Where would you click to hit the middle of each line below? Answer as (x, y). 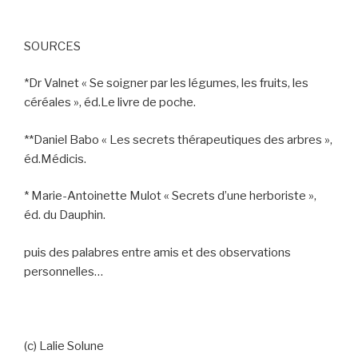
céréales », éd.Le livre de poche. (110, 103)
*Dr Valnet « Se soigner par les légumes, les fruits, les (166, 84)
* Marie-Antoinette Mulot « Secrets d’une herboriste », (170, 196)
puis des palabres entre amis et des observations (157, 252)
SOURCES (52, 46)
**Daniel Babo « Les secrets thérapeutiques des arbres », (178, 139)
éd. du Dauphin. (65, 215)
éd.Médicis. (55, 159)
